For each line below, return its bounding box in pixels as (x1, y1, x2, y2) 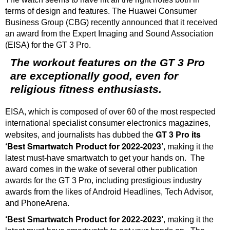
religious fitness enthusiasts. (10, 83, 162, 95)
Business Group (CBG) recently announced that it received (5, 18, 218, 27)
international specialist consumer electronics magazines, (5, 119, 210, 127)
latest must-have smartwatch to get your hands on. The (5, 154, 205, 162)
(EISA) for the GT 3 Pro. (5, 41, 91, 49)
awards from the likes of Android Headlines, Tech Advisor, (5, 187, 213, 196)
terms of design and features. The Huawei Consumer (5, 7, 197, 15)
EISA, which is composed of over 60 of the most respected (5, 107, 216, 116)
